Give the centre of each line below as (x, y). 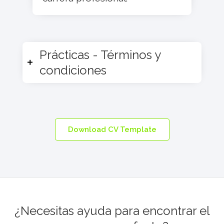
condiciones (73, 70)
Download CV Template (112, 129)
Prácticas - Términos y (100, 54)
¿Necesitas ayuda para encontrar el (112, 210)
